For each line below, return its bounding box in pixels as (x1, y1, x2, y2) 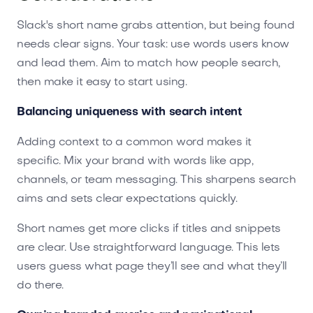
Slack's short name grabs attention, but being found (17, 20, 295, 31)
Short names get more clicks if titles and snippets (17, 223, 281, 235)
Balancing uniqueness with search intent (17, 106, 242, 118)
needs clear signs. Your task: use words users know (17, 38, 289, 50)
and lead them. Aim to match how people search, (17, 57, 280, 69)
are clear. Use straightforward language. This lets (17, 242, 280, 254)
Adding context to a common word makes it (17, 136, 252, 148)
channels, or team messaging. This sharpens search (17, 174, 296, 186)
